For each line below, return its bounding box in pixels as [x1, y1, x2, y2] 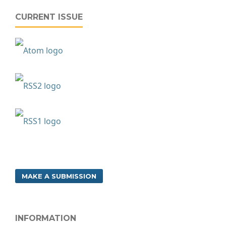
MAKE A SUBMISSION [22, 172, 96, 180]
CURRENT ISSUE [15, 12, 83, 22]
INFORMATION [15, 213, 76, 223]
